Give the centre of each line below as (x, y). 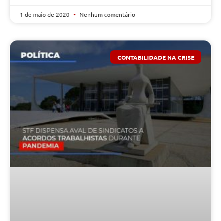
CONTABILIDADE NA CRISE (156, 57)
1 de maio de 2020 (45, 15)
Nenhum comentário (107, 15)
